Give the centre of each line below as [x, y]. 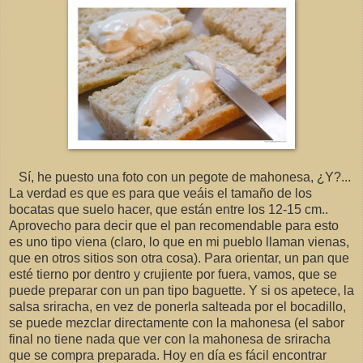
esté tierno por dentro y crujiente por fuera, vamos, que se [173, 275]
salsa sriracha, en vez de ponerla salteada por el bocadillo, [177, 307]
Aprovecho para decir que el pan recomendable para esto [174, 226]
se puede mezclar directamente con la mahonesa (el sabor [177, 323]
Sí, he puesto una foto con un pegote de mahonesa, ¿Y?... [185, 177]
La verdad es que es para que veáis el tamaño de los [160, 194]
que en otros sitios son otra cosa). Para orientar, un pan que [179, 258]
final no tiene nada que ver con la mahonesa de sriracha [170, 340]
